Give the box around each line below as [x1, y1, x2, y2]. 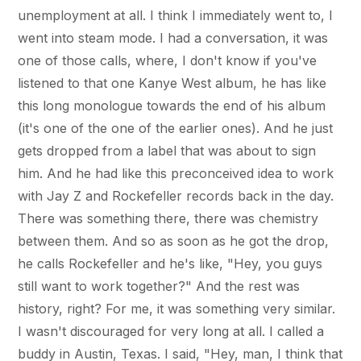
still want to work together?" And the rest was [18, 277, 301, 294]
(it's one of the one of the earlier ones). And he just [18, 119, 334, 136]
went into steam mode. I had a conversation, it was [18, 29, 329, 46]
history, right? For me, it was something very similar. [18, 300, 336, 317]
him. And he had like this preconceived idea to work [18, 164, 334, 181]
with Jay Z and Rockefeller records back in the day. [18, 187, 334, 204]
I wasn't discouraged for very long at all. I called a [18, 322, 325, 339]
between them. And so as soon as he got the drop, [18, 232, 330, 249]
